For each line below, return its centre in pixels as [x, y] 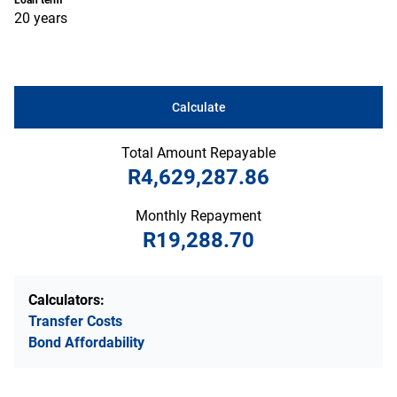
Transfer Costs [75, 321]
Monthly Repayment [198, 216]
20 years [41, 18]
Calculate [198, 107]
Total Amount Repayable [198, 153]
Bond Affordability [86, 343]
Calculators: [66, 300]
